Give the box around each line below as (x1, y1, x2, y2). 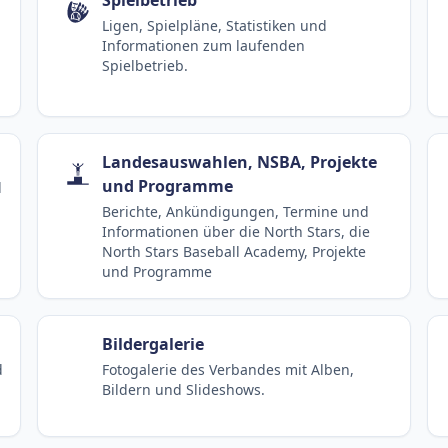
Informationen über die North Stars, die (102, 221, 371, 241)
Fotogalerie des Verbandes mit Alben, (102, 359, 355, 379)
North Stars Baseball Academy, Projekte (102, 241, 367, 261)
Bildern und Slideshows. (102, 379, 266, 399)
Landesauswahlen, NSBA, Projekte (102, 150, 378, 173)
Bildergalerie (102, 332, 205, 355)
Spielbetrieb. (102, 55, 189, 75)
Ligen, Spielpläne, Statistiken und (102, 15, 328, 35)
